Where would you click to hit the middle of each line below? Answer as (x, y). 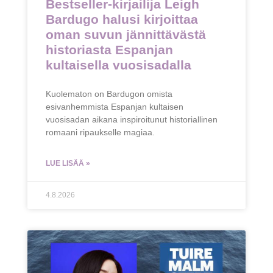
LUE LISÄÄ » (68, 164)
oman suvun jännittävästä (126, 35)
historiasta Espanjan (109, 50)
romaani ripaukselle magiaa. (100, 133)
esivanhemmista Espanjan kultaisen (114, 107)
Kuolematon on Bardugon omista (109, 94)
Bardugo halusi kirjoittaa (122, 19)
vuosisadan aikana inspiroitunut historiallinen (131, 120)
